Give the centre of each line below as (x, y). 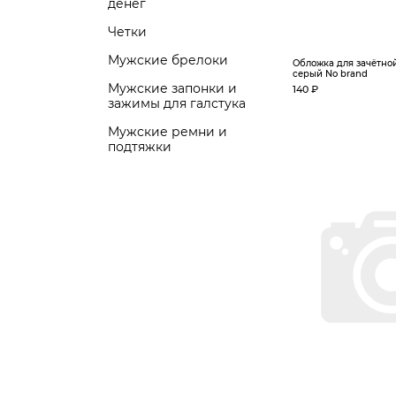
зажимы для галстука (177, 103)
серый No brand (330, 74)
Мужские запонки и (172, 88)
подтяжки (140, 147)
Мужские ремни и (168, 132)
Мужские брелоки (168, 60)
